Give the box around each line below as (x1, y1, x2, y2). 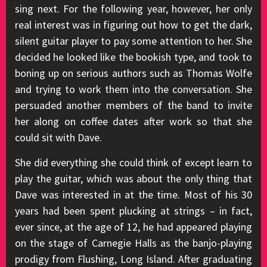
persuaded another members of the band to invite (15, 98, 252, 112)
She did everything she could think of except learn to (15, 156, 252, 169)
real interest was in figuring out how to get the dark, (15, 18, 252, 32)
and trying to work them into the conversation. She (15, 82, 252, 96)
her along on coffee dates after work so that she (15, 114, 252, 128)
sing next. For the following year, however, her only (15, 2, 252, 15)
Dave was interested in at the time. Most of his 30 (15, 188, 252, 201)
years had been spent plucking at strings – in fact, (15, 204, 252, 218)
